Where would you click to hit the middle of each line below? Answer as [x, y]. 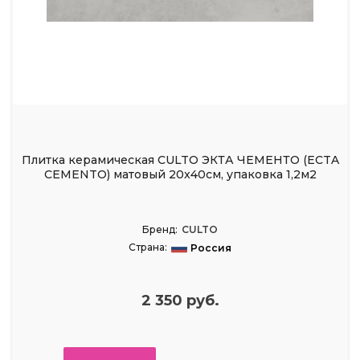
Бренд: [160, 230]
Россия [211, 248]
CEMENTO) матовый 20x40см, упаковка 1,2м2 [180, 175]
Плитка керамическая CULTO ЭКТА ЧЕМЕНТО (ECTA [180, 160]
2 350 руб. [180, 301]
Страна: [148, 247]
